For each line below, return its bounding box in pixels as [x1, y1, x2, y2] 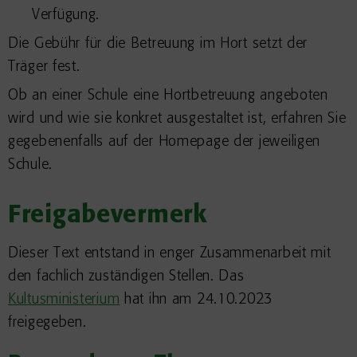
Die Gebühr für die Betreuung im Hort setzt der [8, 36, 308, 52]
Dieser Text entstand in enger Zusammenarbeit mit [8, 245, 331, 261]
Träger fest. [8, 59, 80, 75]
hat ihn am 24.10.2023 [120, 292, 273, 308]
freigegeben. [8, 315, 87, 331]
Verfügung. [32, 7, 100, 23]
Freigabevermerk [8, 203, 207, 229]
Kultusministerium [8, 292, 120, 308]
